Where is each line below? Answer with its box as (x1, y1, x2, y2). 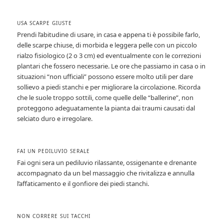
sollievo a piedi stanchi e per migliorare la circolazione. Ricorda (17, 82, 201, 91)
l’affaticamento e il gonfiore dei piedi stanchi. (17, 178, 149, 188)
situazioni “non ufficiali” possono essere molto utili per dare (17, 71, 193, 81)
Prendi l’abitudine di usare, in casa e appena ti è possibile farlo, (17, 29, 200, 39)
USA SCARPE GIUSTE (17, 19, 72, 26)
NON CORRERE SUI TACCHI (17, 212, 91, 219)
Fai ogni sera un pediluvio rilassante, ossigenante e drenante (17, 157, 197, 167)
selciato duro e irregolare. (17, 113, 93, 123)
